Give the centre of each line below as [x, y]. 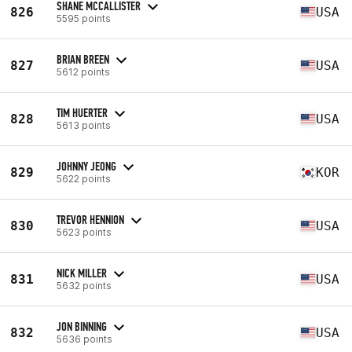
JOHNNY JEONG [86, 166]
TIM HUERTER [82, 112]
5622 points [84, 178]
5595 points [84, 18]
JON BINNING [82, 326]
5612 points [83, 71]
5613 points [84, 125]
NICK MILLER [82, 273]
